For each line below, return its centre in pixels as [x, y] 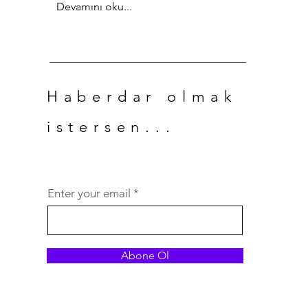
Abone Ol [145, 256]
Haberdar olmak [142, 97]
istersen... [111, 127]
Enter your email [89, 194]
